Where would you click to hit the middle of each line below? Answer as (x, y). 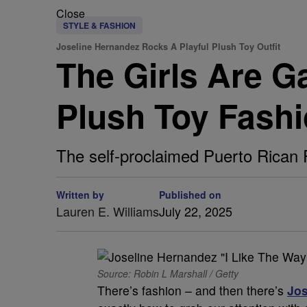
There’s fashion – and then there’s (192, 290)
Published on (190, 195)
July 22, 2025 (196, 211)
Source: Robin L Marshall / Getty (168, 273)
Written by (80, 195)
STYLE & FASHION (99, 25)
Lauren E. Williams (108, 211)
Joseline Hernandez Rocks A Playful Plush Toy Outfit (168, 47)
